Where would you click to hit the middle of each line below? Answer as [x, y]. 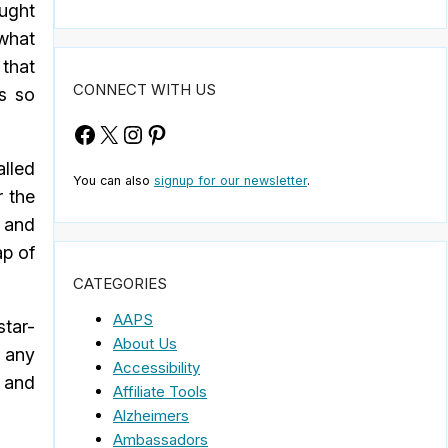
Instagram [175, 133]
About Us [145, 343]
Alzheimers [151, 415]
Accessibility [156, 367]
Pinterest [192, 133]
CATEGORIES [120, 283]
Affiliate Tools [160, 391]
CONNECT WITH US [144, 90]
